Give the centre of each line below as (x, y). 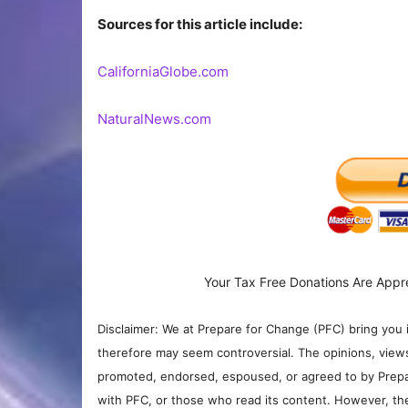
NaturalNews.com (154, 119)
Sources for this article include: (200, 25)
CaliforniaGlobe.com (163, 72)
